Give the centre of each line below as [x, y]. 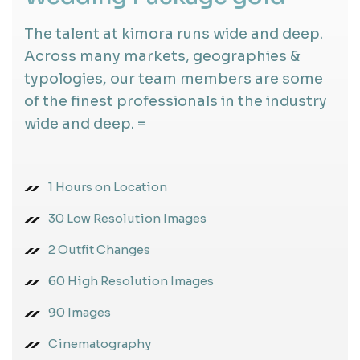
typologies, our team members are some [174, 78]
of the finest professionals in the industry [176, 101]
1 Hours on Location [108, 186]
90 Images [80, 312]
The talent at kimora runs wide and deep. [174, 33]
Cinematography [100, 343]
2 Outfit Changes [99, 249]
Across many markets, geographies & [162, 56]
